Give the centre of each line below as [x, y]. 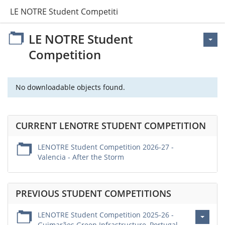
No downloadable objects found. [70, 87]
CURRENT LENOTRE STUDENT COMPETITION [111, 126]
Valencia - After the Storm [81, 157]
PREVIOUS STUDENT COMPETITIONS [93, 193]
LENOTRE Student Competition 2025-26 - [106, 215]
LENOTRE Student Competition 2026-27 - [106, 147]
